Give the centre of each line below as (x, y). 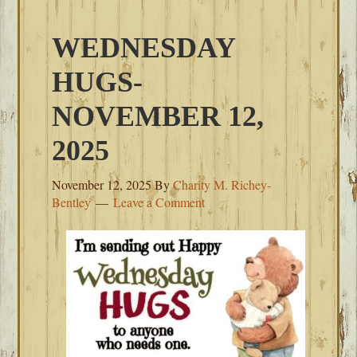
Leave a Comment (159, 202)
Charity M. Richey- (222, 184)
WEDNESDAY (144, 48)
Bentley (72, 202)
